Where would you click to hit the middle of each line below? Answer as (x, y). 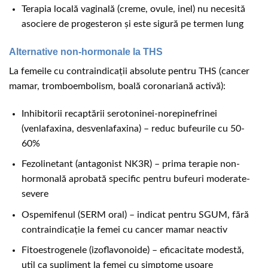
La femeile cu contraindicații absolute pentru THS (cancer (129, 71)
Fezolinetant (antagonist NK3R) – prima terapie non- (130, 164)
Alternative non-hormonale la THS (86, 51)
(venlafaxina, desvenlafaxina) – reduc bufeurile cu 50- (133, 128)
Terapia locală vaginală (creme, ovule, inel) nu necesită (133, 9)
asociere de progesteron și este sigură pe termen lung (132, 24)
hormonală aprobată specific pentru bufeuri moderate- (135, 179)
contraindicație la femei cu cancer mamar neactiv (124, 229)
